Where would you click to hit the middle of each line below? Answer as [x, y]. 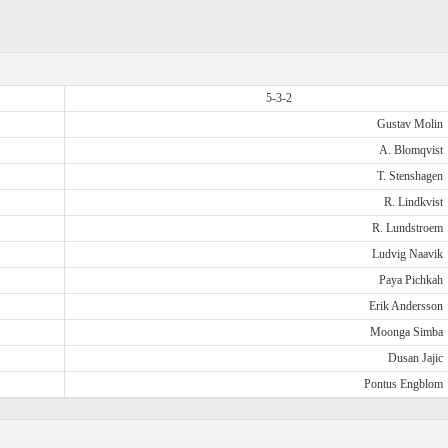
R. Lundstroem [407, 228]
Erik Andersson [405, 306]
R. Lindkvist [413, 202]
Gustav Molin [409, 124]
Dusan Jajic [415, 358]
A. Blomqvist [410, 150]
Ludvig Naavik [407, 254]
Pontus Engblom [403, 384]
